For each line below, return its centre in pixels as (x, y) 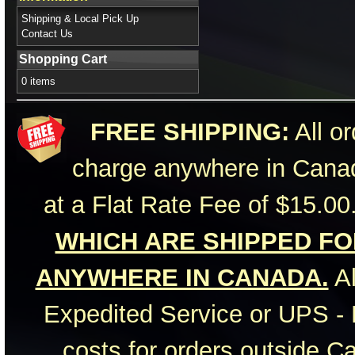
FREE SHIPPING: (190, 132)
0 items (38, 81)
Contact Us (47, 34)
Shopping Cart (63, 59)
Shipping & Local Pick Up (80, 19)
